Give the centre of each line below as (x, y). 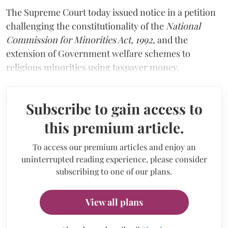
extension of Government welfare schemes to (98, 53)
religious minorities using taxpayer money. (93, 67)
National (183, 26)
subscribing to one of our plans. (114, 171)
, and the (170, 39)
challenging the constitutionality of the (86, 26)
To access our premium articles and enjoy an (114, 147)
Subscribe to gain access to (114, 108)
